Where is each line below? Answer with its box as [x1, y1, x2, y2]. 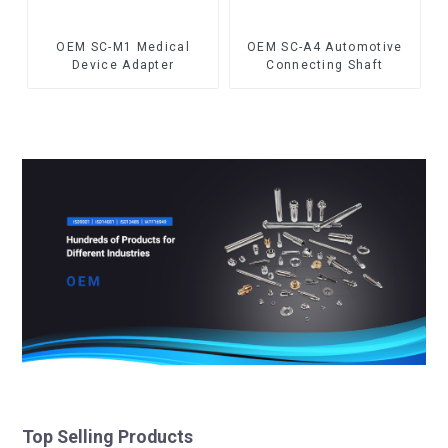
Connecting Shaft [266, 58, 384, 73]
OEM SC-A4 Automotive [247, 40, 403, 55]
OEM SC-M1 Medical [56, 40, 190, 55]
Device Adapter [71, 58, 175, 73]
